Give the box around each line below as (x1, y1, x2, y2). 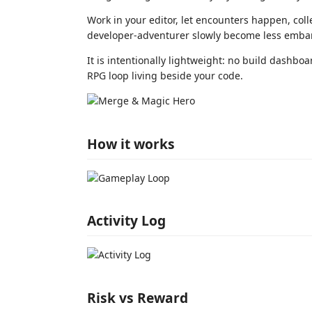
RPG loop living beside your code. (87, 69, 243, 82)
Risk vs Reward (87, 288, 188, 307)
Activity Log (87, 211, 166, 230)
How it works (87, 134, 175, 153)
